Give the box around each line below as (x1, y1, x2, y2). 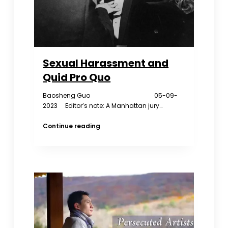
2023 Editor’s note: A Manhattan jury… (43, 101, 163, 110)
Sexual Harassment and (43, 55, 169, 70)
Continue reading (43, 121, 101, 130)
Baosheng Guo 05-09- (43, 91, 178, 100)
